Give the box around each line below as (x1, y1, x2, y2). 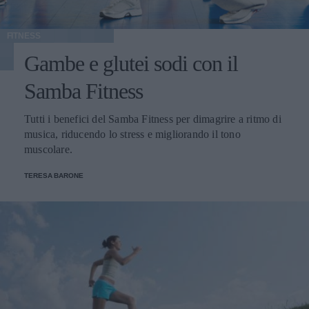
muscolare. (24, 143, 72, 155)
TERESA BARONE (24, 171, 83, 179)
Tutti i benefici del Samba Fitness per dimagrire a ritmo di (24, 112, 281, 125)
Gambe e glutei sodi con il (24, 50, 238, 76)
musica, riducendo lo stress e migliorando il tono (24, 128, 241, 140)
